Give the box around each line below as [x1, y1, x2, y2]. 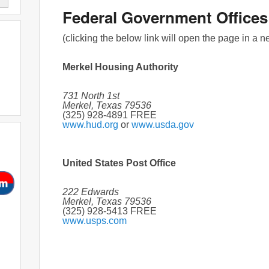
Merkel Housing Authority [62, 61, 178, 72]
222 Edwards [62, 186, 119, 197]
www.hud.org [62, 119, 121, 130]
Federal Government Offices [62, 6, 268, 28]
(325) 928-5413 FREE [62, 205, 157, 216]
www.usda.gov [131, 119, 194, 130]
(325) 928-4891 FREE [62, 109, 157, 120]
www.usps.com [62, 215, 127, 226]
